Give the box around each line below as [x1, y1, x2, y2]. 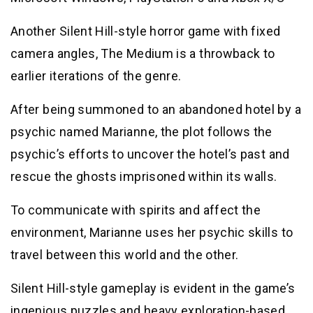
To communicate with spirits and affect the [10, 202, 261, 217]
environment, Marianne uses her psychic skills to [10, 224, 293, 240]
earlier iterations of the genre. [10, 68, 182, 83]
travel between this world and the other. [10, 247, 239, 262]
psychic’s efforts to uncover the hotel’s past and [10, 146, 290, 161]
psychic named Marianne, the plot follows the [10, 124, 272, 139]
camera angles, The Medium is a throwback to [10, 45, 275, 61]
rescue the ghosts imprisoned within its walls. [10, 168, 277, 184]
